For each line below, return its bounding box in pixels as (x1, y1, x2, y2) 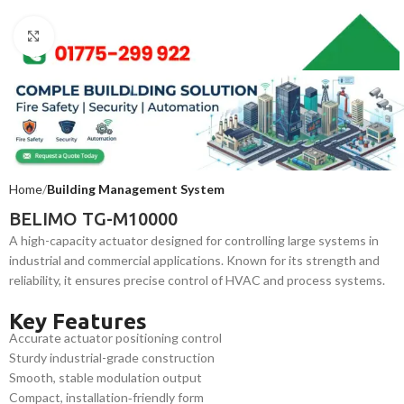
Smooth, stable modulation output (9, 369, 202, 385)
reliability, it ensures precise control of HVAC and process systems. (9, 271, 385, 288)
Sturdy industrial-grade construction (9, 349, 215, 365)
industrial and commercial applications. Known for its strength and (9, 252, 380, 268)
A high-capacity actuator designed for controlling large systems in (9, 232, 379, 248)
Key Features (9, 308, 147, 334)
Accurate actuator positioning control (9, 329, 222, 345)
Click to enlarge (53, 29, 140, 43)
